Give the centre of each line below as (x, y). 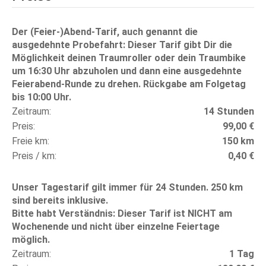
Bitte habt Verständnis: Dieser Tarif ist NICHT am (122, 213)
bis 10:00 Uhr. (42, 97)
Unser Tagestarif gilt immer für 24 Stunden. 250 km (127, 187)
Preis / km (33, 156)
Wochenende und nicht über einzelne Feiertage (116, 226)
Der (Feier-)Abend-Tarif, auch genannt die (105, 31)
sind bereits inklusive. (60, 200)
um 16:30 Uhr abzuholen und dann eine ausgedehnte (127, 71)
